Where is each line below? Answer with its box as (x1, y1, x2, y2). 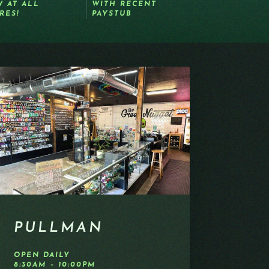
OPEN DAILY (13, 251, 70, 259)
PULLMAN (13, 220, 103, 235)
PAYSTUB (91, 10, 132, 17)
